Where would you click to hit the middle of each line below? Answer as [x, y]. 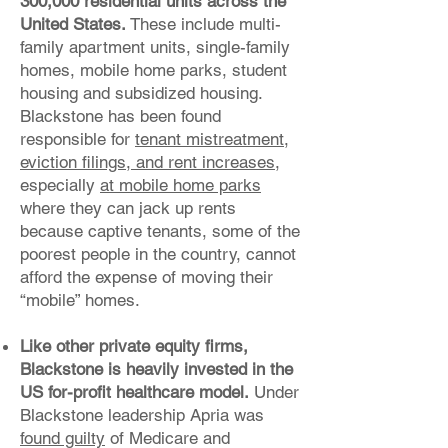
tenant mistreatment [209, 139]
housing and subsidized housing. [141, 93]
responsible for [77, 139]
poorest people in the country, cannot [158, 254]
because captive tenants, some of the [160, 231]
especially [60, 185]
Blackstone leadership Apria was [142, 415]
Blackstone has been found [120, 116]
